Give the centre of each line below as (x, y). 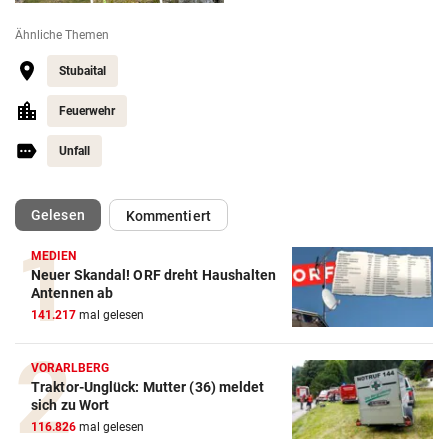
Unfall (74, 150)
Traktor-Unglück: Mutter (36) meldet (148, 387)
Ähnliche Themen (62, 34)
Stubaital (82, 70)
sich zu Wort (70, 405)
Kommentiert (168, 215)
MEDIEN (54, 255)
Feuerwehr (87, 110)
